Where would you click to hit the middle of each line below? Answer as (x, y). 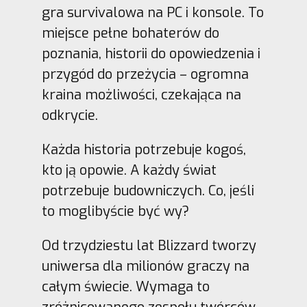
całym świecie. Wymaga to (125, 287)
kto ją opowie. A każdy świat (129, 171)
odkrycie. (70, 116)
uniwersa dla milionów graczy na (145, 267)
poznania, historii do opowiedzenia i (151, 54)
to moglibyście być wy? (115, 212)
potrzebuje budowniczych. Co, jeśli (148, 191)
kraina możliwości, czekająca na (141, 95)
